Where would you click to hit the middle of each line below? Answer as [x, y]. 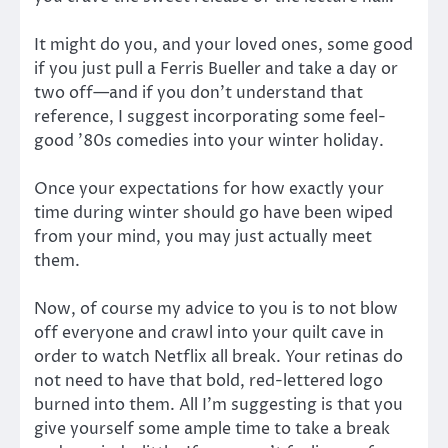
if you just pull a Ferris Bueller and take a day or [216, 68]
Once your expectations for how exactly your [209, 188]
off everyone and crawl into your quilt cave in [209, 332]
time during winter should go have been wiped [213, 212]
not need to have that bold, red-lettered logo [208, 380]
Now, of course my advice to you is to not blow [216, 308]
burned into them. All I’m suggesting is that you [218, 404]
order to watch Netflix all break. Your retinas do [218, 356]
